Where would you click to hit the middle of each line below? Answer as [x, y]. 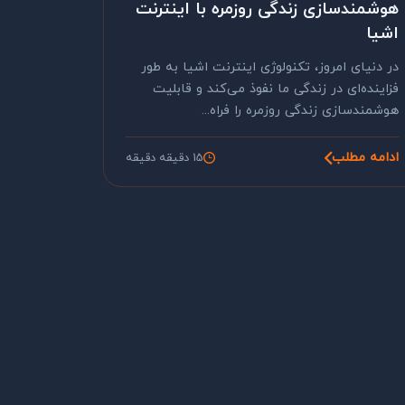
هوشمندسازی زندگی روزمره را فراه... [300, 111]
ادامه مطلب [365, 158]
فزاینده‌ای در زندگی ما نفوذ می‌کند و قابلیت [276, 89]
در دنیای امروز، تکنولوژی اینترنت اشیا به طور [270, 67]
